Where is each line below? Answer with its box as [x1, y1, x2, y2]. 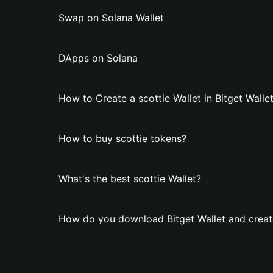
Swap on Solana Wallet [58, 12, 164, 24]
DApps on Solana [58, 52, 138, 64]
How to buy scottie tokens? [58, 132, 186, 144]
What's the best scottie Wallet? [58, 172, 201, 185]
